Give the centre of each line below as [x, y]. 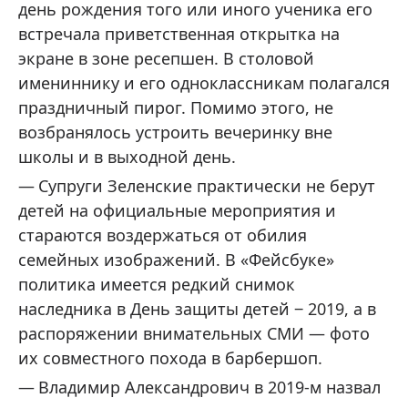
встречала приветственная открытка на [179, 34]
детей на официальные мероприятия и [177, 210]
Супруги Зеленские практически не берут [207, 186]
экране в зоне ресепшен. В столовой [166, 58]
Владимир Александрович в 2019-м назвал [209, 387]
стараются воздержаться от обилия [163, 235]
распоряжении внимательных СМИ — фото [194, 333]
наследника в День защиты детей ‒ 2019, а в [197, 309]
